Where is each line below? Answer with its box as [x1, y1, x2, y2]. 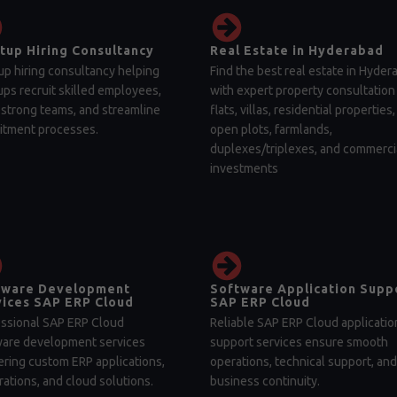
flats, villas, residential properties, [209, 103, 395, 117]
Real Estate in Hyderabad [209, 43, 384, 58]
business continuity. [209, 374, 320, 388]
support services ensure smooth [209, 335, 388, 349]
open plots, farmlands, [209, 122, 332, 136]
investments [209, 161, 278, 175]
